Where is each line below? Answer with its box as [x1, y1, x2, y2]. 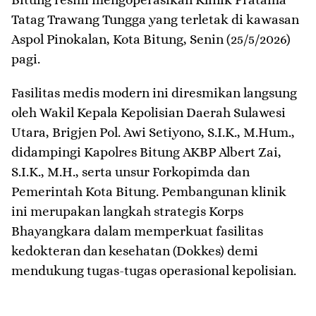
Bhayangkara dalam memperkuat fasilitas [11, 224, 263, 239]
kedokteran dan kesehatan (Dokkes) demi [11, 243, 258, 259]
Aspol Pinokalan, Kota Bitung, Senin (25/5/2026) [11, 32, 291, 47]
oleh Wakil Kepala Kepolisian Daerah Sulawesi [11, 105, 286, 121]
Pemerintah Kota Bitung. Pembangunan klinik [11, 184, 286, 200]
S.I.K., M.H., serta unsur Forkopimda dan [11, 164, 250, 180]
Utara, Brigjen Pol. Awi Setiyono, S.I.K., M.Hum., [11, 125, 295, 140]
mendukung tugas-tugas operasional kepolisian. [11, 263, 296, 279]
